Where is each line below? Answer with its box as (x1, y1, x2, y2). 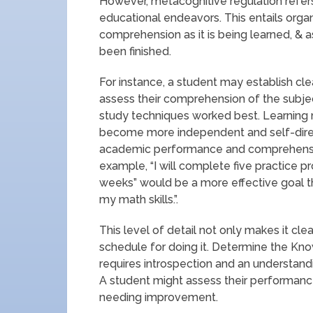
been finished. (99, 45, 171, 58)
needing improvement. (99, 291, 218, 304)
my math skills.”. (99, 193, 178, 206)
